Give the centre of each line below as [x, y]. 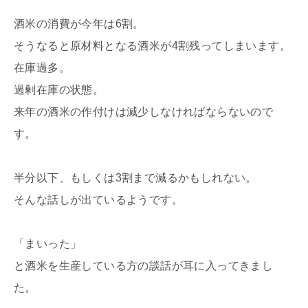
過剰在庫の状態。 [59, 89]
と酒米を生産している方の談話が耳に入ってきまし [144, 265]
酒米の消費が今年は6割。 [79, 23]
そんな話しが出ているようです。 [98, 199]
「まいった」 [48, 243]
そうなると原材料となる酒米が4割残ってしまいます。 [152, 45]
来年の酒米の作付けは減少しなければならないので [144, 111]
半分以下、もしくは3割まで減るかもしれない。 [135, 177]
